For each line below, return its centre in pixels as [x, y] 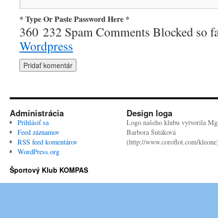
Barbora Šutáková [151, 132]
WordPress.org [38, 151]
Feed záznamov [38, 132]
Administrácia [37, 113]
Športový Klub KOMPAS [49, 170]
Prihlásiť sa [33, 122]
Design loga [149, 113]
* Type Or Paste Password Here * [74, 18]
